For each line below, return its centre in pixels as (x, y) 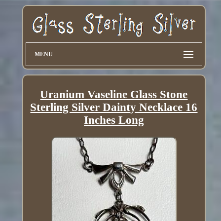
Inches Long (114, 120)
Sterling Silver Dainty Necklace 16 (114, 107)
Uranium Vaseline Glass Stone (114, 94)
